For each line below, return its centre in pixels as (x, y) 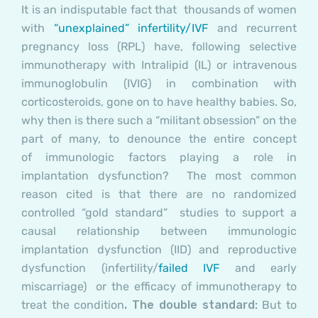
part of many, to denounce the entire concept (159, 139)
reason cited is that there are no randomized (159, 194)
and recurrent (252, 28)
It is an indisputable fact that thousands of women (159, 10)
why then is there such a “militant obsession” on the (159, 121)
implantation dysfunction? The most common (159, 176)
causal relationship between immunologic (159, 231)
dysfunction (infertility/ (90, 268)
